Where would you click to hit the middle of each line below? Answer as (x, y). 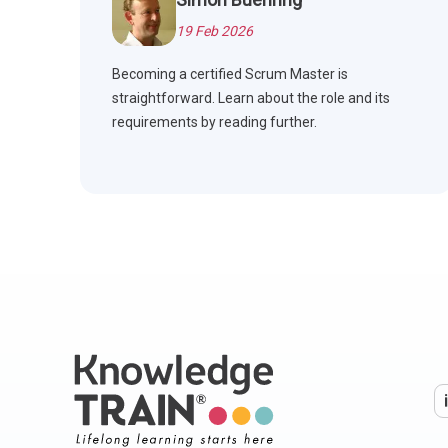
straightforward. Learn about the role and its (251, 98)
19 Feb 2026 (214, 31)
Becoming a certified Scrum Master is (230, 74)
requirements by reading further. (214, 122)
